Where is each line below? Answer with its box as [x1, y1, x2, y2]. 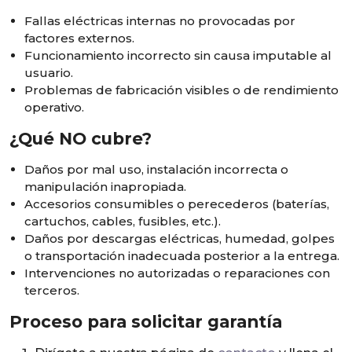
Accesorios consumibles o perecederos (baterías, [24, 196, 330, 211]
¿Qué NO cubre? [9, 128, 152, 148]
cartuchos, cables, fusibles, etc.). [24, 214, 222, 229]
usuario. [24, 65, 74, 80]
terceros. [24, 283, 80, 298]
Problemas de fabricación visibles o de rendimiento [24, 82, 339, 97]
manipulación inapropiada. [24, 179, 187, 194]
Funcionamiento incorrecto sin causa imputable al [24, 48, 332, 63]
